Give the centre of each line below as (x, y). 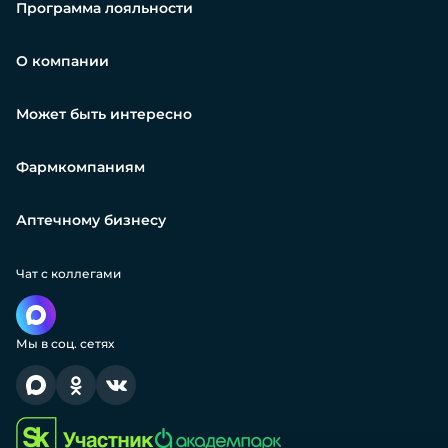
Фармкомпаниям (80, 167)
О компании (62, 61)
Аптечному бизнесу (91, 220)
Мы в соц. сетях (65, 343)
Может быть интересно (104, 114)
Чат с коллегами (68, 273)
